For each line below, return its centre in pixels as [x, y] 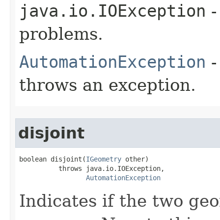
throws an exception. [108, 85]
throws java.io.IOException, [92, 168]
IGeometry [104, 159]
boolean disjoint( [53, 159]
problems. [61, 34]
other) [135, 159]
